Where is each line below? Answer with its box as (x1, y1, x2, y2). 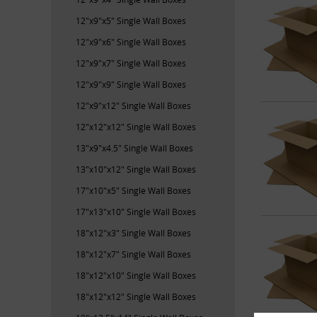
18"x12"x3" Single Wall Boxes (76, 226, 191, 238)
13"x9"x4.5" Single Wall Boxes (76, 142, 193, 154)
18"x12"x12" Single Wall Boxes (76, 290, 196, 302)
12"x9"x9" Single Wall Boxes (76, 78, 186, 90)
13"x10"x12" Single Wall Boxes (76, 163, 196, 175)
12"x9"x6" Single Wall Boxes (76, 35, 186, 47)
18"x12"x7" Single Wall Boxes (76, 248, 191, 260)
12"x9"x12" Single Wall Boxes (76, 99, 191, 111)
